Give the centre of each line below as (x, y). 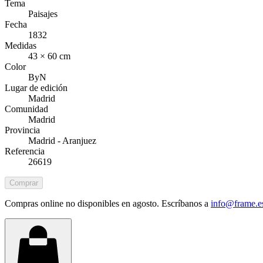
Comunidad (26, 109)
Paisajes (43, 14)
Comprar (24, 183)
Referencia (25, 151)
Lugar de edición (36, 87)
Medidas (21, 45)
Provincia (22, 130)
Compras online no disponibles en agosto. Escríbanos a (107, 203)
